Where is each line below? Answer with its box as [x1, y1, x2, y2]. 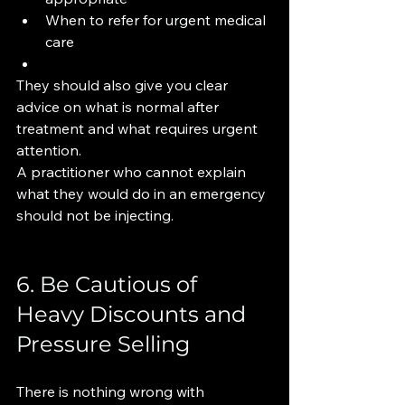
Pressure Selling [16, 331, 190, 357]
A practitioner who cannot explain [16, 163, 250, 181]
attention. [16, 141, 81, 159]
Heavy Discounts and [16, 301, 251, 327]
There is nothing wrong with [16, 382, 208, 400]
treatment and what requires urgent [16, 119, 261, 137]
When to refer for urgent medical [45, 11, 269, 29]
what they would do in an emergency [16, 184, 269, 202]
